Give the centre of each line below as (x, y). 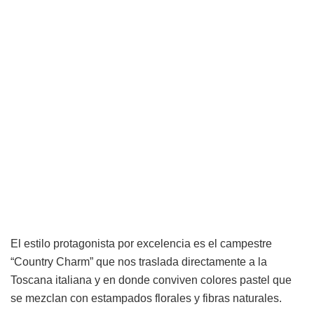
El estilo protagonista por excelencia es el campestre (141, 244)
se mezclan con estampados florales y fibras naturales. (146, 298)
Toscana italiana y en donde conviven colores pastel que (151, 280)
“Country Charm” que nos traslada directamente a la (139, 262)
